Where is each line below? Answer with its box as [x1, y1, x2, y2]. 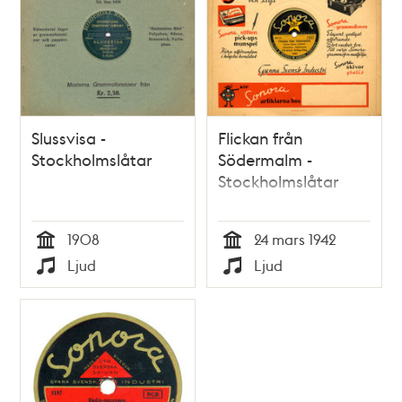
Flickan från [218, 127, 302, 149]
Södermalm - [218, 149, 312, 170]
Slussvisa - [31, 127, 107, 149]
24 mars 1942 [254, 230, 336, 249]
